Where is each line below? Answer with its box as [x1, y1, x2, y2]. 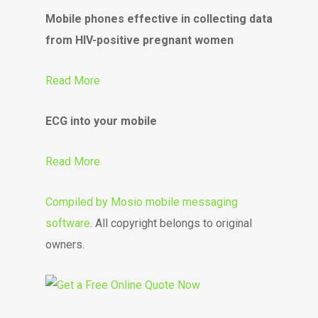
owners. [45, 238, 84, 251]
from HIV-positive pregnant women [45, 33, 234, 47]
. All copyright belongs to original [90, 216, 252, 230]
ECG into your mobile [45, 114, 157, 128]
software [45, 216, 90, 230]
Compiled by [45, 195, 111, 209]
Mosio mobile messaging [111, 195, 238, 209]
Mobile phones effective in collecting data [45, 12, 273, 26]
